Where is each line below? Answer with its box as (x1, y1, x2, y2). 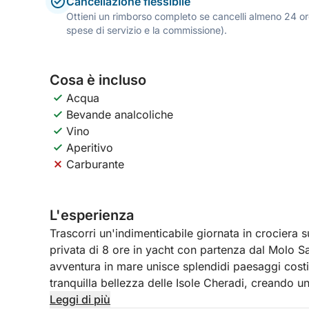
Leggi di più (50, 292, 110, 306)
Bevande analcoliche (66, 108, 173, 121)
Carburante (66, 157, 124, 171)
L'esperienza (50, 207, 134, 223)
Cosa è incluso (50, 72, 146, 88)
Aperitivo (66, 141, 113, 154)
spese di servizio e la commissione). (66, 24, 227, 36)
